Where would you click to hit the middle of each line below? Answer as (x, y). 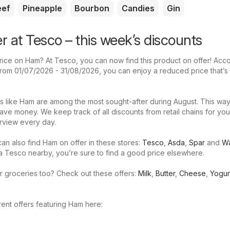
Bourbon (92, 8)
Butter (165, 174)
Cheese (193, 174)
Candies (138, 8)
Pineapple (42, 8)
